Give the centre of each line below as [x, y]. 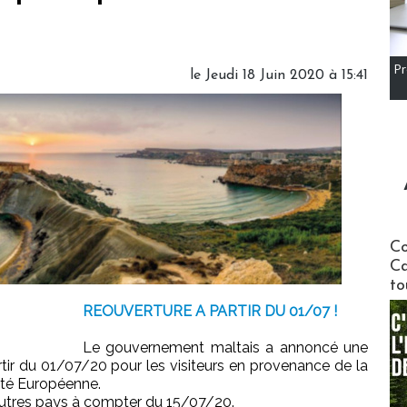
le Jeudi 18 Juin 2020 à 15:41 [279, 76]
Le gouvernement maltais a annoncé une [225, 348]
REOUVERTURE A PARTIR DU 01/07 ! [210, 312]
